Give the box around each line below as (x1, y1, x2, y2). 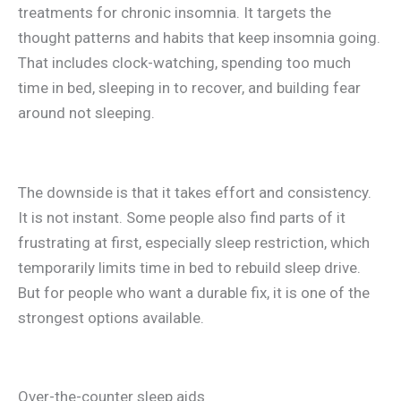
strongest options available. (18, 308, 204, 327)
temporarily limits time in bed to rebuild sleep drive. (18, 258, 361, 277)
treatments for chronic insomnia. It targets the (18, 3, 331, 21)
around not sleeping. (18, 103, 155, 122)
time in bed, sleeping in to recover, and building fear (18, 78, 361, 97)
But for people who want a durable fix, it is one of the (18, 283, 370, 302)
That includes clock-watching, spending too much (18, 53, 351, 72)
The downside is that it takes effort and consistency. (18, 183, 371, 201)
